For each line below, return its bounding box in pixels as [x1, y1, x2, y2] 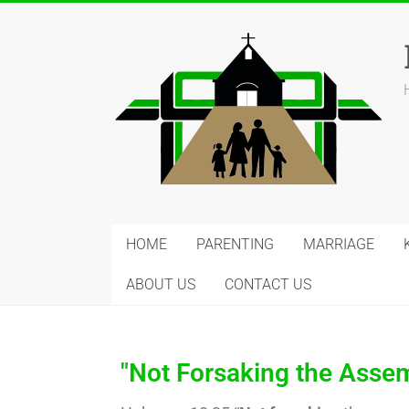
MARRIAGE [303, 236, 374, 253]
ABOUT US [126, 276, 195, 293]
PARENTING [196, 236, 274, 253]
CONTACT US [225, 276, 311, 293]
